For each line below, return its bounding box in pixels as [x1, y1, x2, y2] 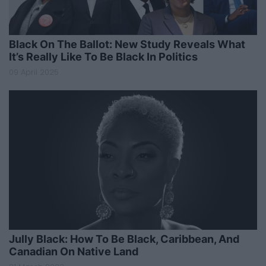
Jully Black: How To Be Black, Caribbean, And [9, 233, 239, 246]
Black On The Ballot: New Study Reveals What [9, 37, 245, 50]
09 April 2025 [9, 66, 59, 77]
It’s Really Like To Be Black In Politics [9, 50, 198, 63]
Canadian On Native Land [9, 245, 138, 258]
